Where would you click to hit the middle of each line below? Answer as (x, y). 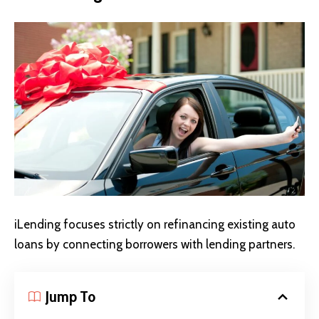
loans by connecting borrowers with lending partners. (155, 244)
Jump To (70, 297)
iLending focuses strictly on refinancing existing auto (155, 224)
